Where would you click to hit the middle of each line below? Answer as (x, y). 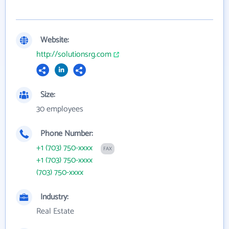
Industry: (54, 197)
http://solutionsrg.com (74, 55)
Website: (55, 40)
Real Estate (55, 212)
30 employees (60, 109)
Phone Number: (67, 134)
